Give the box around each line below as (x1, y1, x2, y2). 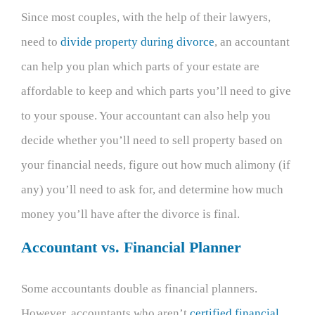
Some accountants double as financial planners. (21, 282, 257, 296)
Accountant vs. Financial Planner (21, 238, 241, 256)
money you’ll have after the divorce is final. (21, 207, 240, 221)
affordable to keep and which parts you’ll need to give (21, 84, 291, 98)
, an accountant (214, 34, 290, 49)
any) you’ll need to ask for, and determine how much (21, 182, 283, 196)
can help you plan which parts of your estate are (21, 59, 259, 73)
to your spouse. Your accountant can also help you (21, 108, 271, 122)
